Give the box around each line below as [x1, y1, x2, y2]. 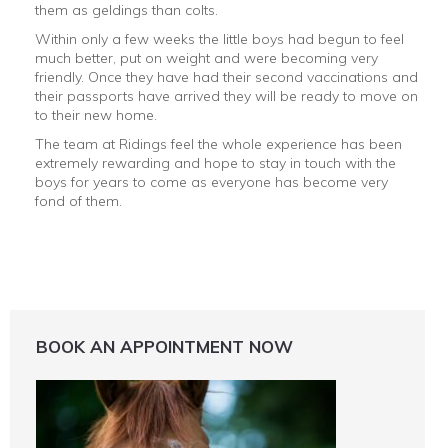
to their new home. [35, 106, 157, 124]
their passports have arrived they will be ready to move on [35, 87, 418, 105]
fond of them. [35, 192, 122, 210]
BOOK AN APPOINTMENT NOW [36, 336, 293, 357]
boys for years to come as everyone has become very [35, 173, 388, 191]
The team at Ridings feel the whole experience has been [35, 135, 402, 153]
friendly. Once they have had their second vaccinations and [35, 68, 418, 86]
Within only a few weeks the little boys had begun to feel [35, 30, 404, 48]
